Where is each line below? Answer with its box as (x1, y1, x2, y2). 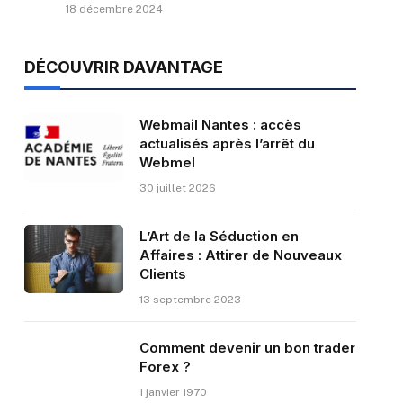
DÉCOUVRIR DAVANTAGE (23, 58, 223, 77)
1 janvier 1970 (139, 386, 207, 399)
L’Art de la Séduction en (139, 228, 299, 246)
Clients (139, 265, 186, 283)
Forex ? (139, 358, 191, 376)
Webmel (139, 154, 195, 172)
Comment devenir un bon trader (139, 339, 355, 357)
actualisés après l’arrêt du (139, 135, 315, 153)
